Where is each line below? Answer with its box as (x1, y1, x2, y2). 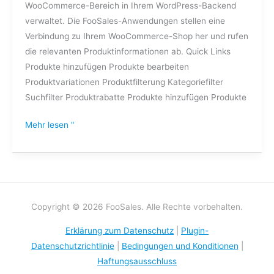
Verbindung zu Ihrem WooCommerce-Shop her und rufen (24, 31, 248, 41)
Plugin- (181, 225, 209, 235)
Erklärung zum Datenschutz (65, 225, 174, 235)
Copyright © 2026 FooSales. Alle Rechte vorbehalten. (31, 201, 243, 212)
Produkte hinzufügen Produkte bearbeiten (24, 61, 189, 72)
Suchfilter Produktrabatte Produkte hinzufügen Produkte (24, 92, 246, 102)
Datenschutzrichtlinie (31, 240, 114, 251)
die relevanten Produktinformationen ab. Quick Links (24, 46, 231, 56)
